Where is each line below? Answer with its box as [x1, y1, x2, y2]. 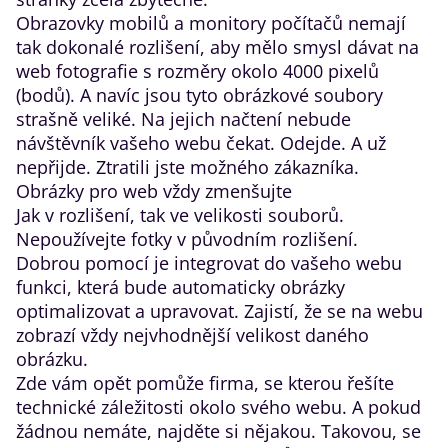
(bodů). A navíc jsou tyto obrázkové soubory [16, 83, 383, 107]
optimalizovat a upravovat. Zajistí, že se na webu [16, 299, 423, 323]
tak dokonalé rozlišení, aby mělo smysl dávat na [16, 35, 419, 59]
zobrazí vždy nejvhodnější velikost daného [16, 323, 369, 347]
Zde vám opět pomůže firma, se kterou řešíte [16, 371, 394, 395]
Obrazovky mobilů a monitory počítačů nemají [16, 11, 406, 35]
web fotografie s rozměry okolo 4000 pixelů [16, 59, 379, 83]
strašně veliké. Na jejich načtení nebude [16, 107, 351, 131]
